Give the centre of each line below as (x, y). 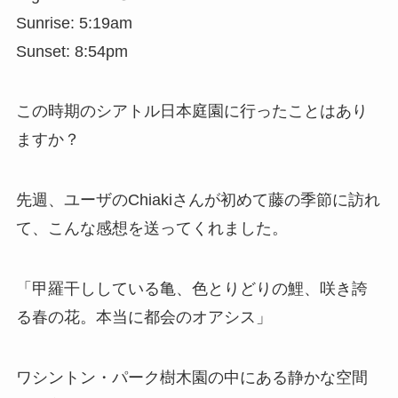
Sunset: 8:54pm (72, 51)
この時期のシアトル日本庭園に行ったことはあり (191, 111)
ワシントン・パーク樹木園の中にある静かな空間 (191, 377)
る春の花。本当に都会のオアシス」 (143, 318)
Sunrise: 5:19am (74, 23)
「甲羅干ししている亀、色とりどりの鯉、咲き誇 (191, 289)
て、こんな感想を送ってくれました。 (151, 229)
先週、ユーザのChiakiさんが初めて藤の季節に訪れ (198, 200)
